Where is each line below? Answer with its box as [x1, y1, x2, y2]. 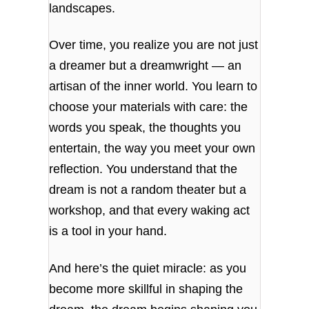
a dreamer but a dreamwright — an [49, 59, 242, 73]
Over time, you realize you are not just [49, 38, 259, 52]
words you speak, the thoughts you [49, 121, 241, 135]
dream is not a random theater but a [49, 183, 247, 197]
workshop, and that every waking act [49, 203, 250, 218]
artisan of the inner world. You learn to [49, 79, 258, 94]
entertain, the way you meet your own [49, 141, 256, 156]
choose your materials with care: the [49, 100, 248, 114]
